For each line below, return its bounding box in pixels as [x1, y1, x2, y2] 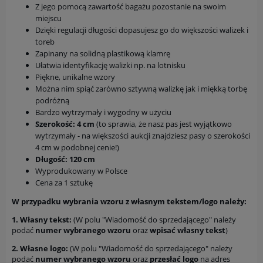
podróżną [35, 95, 69, 106]
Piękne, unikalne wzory [35, 72, 115, 83]
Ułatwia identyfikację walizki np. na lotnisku [35, 60, 186, 71]
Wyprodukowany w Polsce [35, 166, 127, 177]
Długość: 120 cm [35, 154, 95, 165]
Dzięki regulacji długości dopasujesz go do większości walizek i [35, 25, 248, 36]
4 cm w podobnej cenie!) [35, 142, 119, 153]
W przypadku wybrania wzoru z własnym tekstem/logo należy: [12, 196, 247, 207]
